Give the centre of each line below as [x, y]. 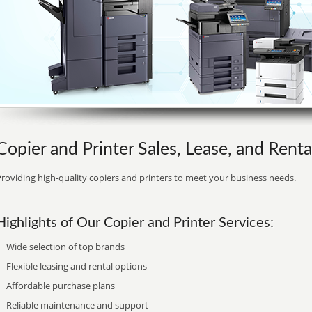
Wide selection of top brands [65, 247]
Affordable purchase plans [61, 286]
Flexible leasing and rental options [77, 266]
